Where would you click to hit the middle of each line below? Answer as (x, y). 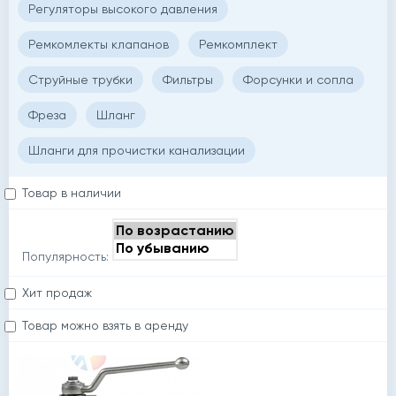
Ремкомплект (238, 45)
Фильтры (188, 80)
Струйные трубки (80, 80)
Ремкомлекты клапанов (99, 45)
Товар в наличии (72, 193)
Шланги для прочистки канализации (137, 151)
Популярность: (65, 257)
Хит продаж (57, 293)
